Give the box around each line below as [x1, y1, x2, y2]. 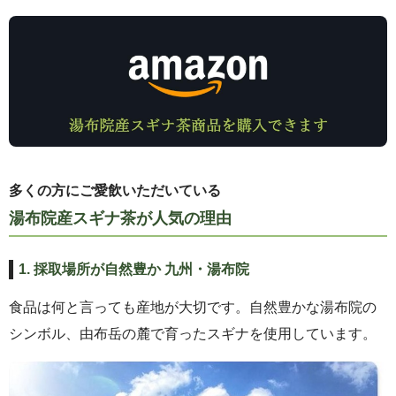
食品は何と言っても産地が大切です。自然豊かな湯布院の [9, 300, 377, 316]
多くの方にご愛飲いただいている [9, 183, 221, 199]
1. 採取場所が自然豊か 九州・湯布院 [18, 262, 249, 278]
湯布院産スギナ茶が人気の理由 [9, 209, 232, 228]
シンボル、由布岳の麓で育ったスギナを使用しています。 [9, 326, 377, 342]
